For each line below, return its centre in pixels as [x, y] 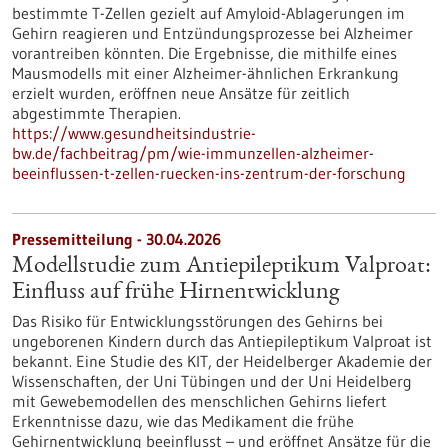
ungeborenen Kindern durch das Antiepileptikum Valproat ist [222, 341]
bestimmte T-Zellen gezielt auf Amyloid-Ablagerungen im [208, 13]
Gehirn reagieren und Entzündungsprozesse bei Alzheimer [212, 33]
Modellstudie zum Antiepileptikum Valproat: [221, 267]
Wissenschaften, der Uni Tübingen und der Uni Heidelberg [212, 381]
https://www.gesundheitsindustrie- [134, 133]
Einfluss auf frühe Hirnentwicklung [175, 293]
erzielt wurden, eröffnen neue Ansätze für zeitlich [181, 93]
